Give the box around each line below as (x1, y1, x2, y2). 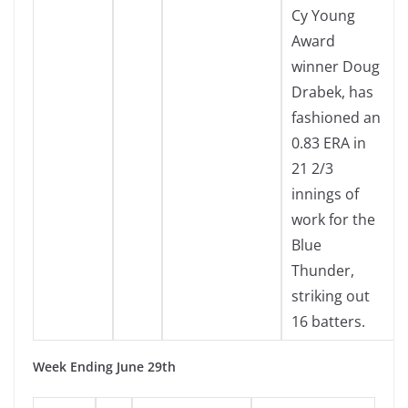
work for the (291, 209, 375, 229)
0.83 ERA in (291, 133, 366, 153)
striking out (291, 286, 370, 306)
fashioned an (291, 107, 381, 127)
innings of (291, 184, 359, 204)
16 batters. (291, 311, 365, 331)
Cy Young (291, 5, 355, 25)
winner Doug (291, 56, 380, 76)
